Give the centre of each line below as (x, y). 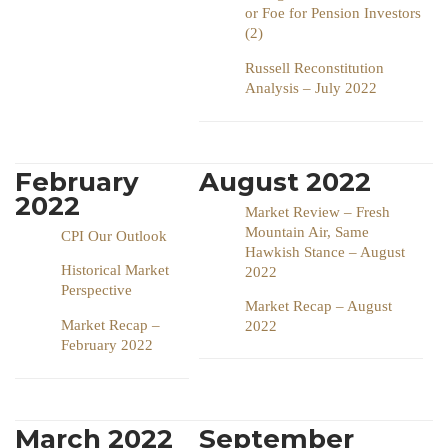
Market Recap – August (318, 305)
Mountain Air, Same (307, 231)
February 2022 (107, 344)
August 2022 (285, 181)
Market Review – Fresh (317, 211)
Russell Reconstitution (314, 67)
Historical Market (115, 269)
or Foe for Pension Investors (333, 12)
